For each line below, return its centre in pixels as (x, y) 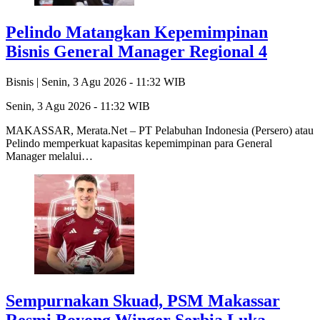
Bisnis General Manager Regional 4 (136, 51)
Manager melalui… (49, 156)
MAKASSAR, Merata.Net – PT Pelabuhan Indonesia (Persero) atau (160, 130)
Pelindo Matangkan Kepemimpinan (137, 32)
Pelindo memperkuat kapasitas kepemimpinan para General (139, 143)
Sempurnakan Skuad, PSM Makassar (143, 300)
